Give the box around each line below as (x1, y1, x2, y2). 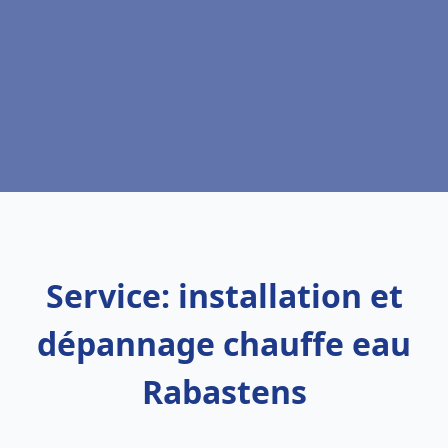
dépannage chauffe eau (37, 322, 411, 365)
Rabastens (141, 370, 307, 413)
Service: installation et (45, 274, 403, 317)
